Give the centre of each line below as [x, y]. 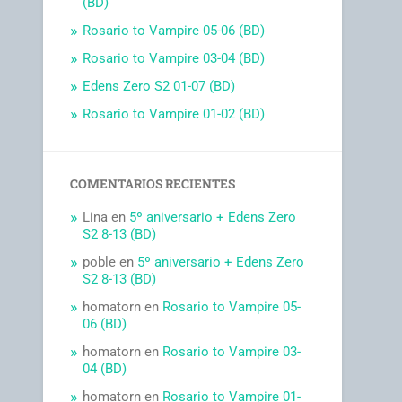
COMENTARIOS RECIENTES [153, 184]
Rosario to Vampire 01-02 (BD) [174, 114]
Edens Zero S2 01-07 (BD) [159, 87]
